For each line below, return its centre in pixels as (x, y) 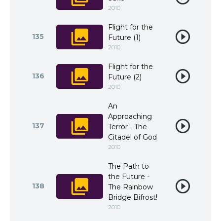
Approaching (130, 116)
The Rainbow (130, 187)
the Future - (129, 177)
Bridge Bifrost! (133, 197)
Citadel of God (132, 137)
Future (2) (125, 77)
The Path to (129, 166)
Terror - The (128, 127)
